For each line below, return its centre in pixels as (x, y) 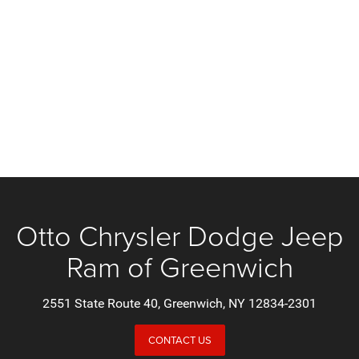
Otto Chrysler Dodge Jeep (179, 235)
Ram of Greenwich (179, 266)
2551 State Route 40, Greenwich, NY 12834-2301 (179, 303)
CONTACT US (179, 340)
